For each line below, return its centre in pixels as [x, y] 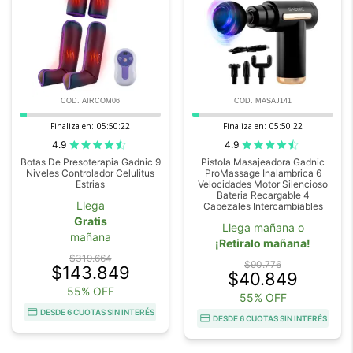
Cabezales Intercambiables [263, 206]
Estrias [90, 184]
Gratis [90, 221]
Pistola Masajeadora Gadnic [263, 162]
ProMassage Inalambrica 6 [263, 173]
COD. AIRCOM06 [90, 100]
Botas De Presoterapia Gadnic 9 [90, 162]
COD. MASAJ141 [263, 100]
